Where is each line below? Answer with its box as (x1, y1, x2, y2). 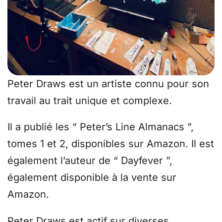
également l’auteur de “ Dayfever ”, (7, 155, 172, 167)
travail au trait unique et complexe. (7, 94, 175, 107)
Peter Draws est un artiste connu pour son (7, 77, 209, 90)
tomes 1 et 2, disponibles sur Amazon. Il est (7, 138, 214, 150)
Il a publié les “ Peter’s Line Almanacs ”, (7, 121, 194, 133)
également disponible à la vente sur (7, 171, 176, 184)
